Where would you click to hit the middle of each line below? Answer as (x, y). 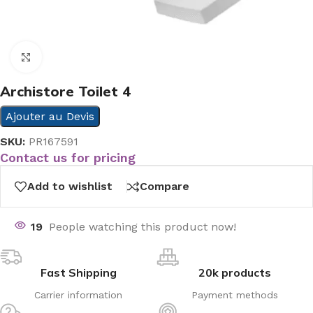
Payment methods (235, 294)
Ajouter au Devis (50, 116)
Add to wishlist (70, 186)
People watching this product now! (143, 226)
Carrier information (78, 294)
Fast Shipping (78, 272)
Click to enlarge (82, 57)
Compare (165, 186)
